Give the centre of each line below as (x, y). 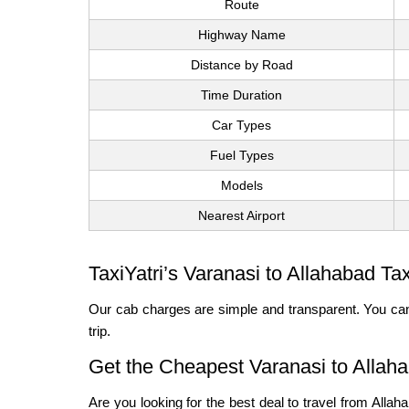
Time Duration (241, 94)
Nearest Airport (241, 215)
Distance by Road (241, 64)
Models (241, 185)
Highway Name (241, 34)
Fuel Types (241, 155)
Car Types (241, 125)
